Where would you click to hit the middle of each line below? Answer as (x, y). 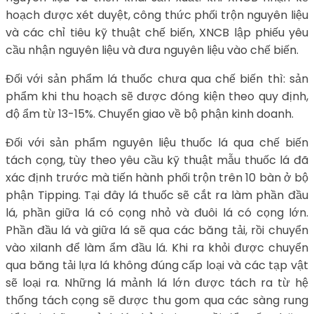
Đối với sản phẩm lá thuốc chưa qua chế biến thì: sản (157, 78)
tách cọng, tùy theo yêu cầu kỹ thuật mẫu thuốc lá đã (157, 160)
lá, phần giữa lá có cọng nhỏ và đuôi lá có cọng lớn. (157, 212)
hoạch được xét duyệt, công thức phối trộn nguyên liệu (157, 15)
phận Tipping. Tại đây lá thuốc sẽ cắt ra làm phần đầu (157, 195)
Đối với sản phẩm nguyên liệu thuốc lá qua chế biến (157, 142)
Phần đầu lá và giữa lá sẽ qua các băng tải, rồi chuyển (157, 230)
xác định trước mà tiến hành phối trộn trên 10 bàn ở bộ (157, 177)
